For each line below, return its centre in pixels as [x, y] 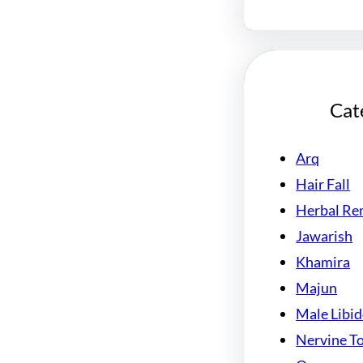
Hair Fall [323, 184]
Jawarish [325, 235]
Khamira [323, 261]
